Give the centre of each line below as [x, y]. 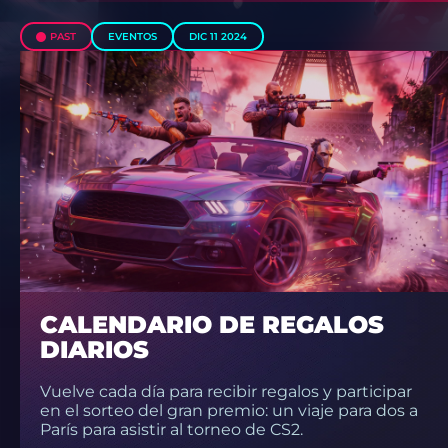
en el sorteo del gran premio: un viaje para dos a [229, 411]
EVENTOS [132, 36]
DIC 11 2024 [218, 36]
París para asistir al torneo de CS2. [171, 430]
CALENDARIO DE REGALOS [212, 325]
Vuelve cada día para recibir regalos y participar [226, 392]
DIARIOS [94, 350]
